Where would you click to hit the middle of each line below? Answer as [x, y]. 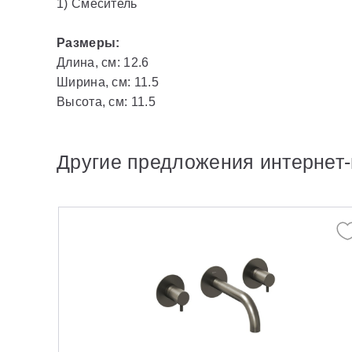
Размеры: [88, 43]
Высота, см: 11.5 [106, 102]
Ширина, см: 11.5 [108, 82]
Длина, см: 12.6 [103, 62]
